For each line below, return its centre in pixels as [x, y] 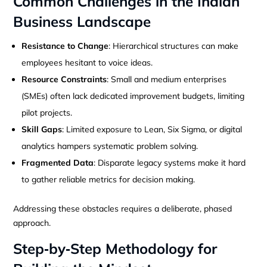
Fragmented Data [58, 162]
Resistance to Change [65, 46]
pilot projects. [47, 112]
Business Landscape [82, 21]
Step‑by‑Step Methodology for [115, 248]
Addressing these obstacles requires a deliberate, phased [123, 208]
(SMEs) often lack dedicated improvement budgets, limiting [133, 96]
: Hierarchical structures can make [174, 46]
